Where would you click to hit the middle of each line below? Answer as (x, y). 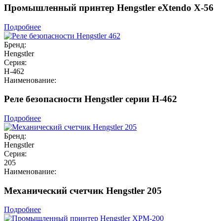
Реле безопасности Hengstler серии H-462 (91, 99)
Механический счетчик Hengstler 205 (83, 190)
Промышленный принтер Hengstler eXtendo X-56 (109, 7)
